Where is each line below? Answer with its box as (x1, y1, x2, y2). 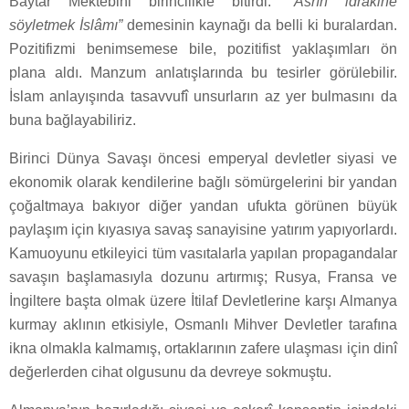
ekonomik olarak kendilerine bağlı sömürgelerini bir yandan (9, 173, 397, 190)
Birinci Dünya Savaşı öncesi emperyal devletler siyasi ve (9, 150, 397, 166)
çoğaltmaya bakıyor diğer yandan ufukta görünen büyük (9, 197, 397, 214)
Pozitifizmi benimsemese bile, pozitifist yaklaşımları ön (9, 40, 397, 57)
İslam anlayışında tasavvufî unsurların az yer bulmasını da (9, 88, 397, 104)
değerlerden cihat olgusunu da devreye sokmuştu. (9, 363, 331, 380)
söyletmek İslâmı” (9, 16, 122, 33)
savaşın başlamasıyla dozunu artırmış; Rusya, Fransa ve (9, 268, 397, 285)
